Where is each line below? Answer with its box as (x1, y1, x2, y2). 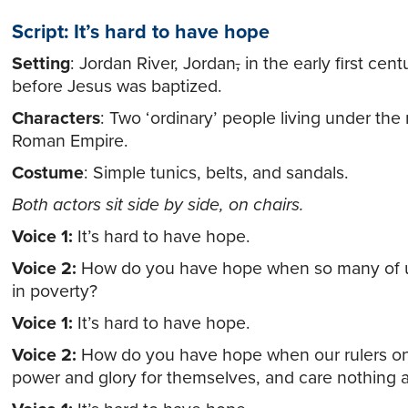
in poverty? (11, 280, 97, 302)
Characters (11, 107, 100, 129)
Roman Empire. (11, 130, 133, 152)
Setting (11, 53, 70, 75)
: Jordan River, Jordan (69, 53, 236, 75)
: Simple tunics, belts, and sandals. (83, 162, 349, 184)
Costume (11, 162, 84, 184)
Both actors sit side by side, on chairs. (11, 194, 304, 216)
